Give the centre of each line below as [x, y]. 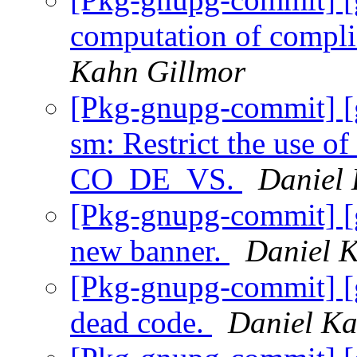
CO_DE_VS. [156, 179]
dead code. [141, 323]
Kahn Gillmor [158, 72]
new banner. [150, 251]
